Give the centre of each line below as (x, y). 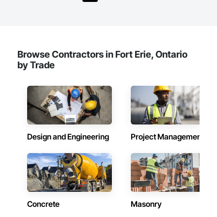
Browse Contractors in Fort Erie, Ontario (102, 54)
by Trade (36, 65)
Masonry (146, 204)
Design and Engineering (68, 137)
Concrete (43, 204)
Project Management (167, 137)
